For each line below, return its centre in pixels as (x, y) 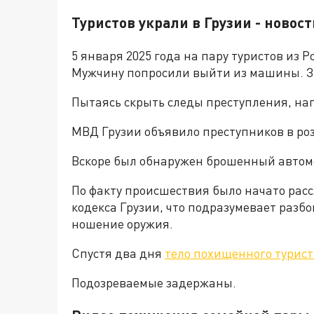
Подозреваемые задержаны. (154, 283)
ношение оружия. (122, 224)
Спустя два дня (118, 253)
